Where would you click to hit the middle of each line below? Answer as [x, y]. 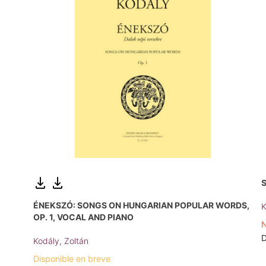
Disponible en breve [72, 258]
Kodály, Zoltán [61, 240]
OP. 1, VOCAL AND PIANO [83, 217]
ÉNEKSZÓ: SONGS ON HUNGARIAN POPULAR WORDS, [141, 205]
